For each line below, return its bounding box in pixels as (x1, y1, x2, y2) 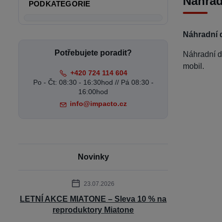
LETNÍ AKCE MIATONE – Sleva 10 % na (20, 195, 167, 203)
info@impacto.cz (69, 100, 127, 108)
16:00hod (78, 88, 109, 96)
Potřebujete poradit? (55, 49, 132, 57)
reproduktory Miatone (53, 206, 134, 214)
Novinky (77, 153, 109, 161)
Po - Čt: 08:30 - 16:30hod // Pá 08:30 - (33, 78, 154, 86)
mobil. (183, 62, 205, 70)
